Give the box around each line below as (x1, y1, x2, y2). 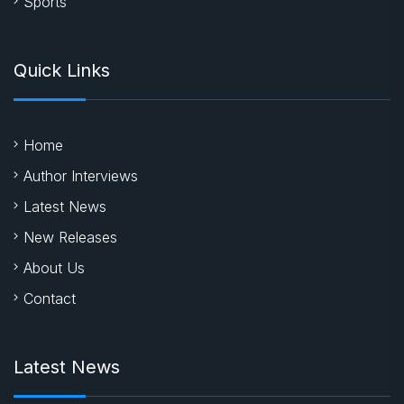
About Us (23, 258, 85, 277)
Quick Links (14, 59, 110, 81)
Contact (23, 289, 76, 308)
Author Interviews (23, 166, 138, 185)
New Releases (23, 227, 117, 246)
